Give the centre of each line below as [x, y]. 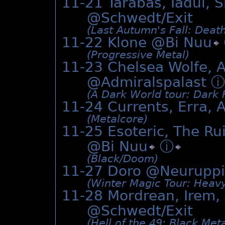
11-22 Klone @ [114, 43]
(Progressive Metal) [138, 55]
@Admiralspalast [149, 82]
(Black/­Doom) [123, 159]
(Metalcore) [117, 119]
